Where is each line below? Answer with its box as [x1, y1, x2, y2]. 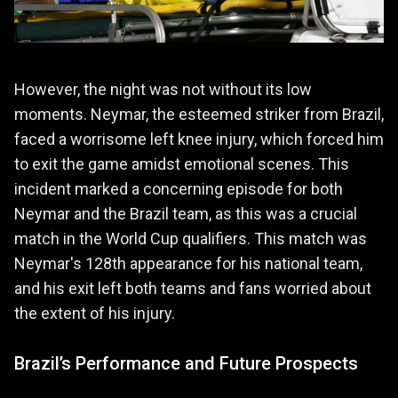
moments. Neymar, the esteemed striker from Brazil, [14, 105, 384, 124]
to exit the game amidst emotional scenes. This [14, 155, 349, 174]
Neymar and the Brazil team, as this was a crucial [14, 204, 357, 224]
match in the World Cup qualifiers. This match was [14, 229, 367, 249]
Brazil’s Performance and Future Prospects [14, 353, 358, 375]
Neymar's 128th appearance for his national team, [14, 254, 362, 274]
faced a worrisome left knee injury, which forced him [14, 130, 384, 149]
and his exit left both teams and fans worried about [14, 279, 371, 298]
